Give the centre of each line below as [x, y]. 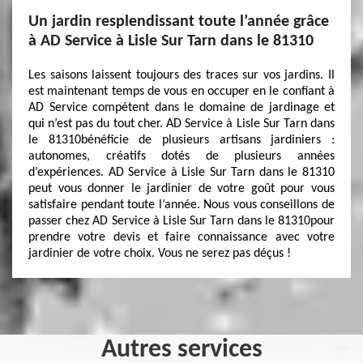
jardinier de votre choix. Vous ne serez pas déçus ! [160, 254]
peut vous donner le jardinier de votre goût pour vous [181, 189]
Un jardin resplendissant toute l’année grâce [179, 22]
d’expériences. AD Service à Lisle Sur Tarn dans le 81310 [181, 173]
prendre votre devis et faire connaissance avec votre [181, 237]
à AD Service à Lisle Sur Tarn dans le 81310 [171, 41]
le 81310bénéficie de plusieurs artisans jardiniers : [181, 140]
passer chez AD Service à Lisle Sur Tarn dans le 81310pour [181, 221]
